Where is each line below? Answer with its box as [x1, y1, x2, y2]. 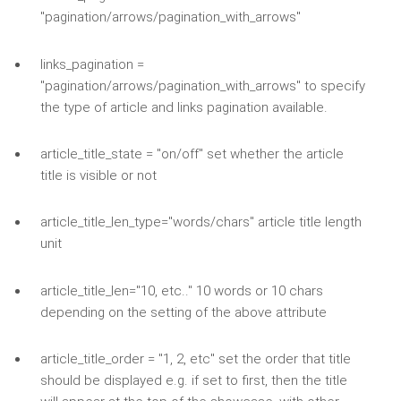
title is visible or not [39, 167, 157, 184]
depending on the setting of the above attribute [39, 303, 327, 320]
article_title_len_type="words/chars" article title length [39, 214, 362, 231]
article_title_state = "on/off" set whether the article [39, 146, 344, 163]
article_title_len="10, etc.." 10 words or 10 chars [39, 282, 323, 299]
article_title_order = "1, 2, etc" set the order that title [39, 351, 351, 368]
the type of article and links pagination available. [39, 98, 328, 115]
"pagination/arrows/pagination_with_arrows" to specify [39, 77, 365, 94]
